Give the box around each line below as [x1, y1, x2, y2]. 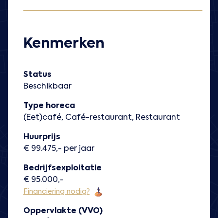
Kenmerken [23, 37, 104, 51]
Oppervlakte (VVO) [23, 207, 103, 216]
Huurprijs [23, 133, 60, 142]
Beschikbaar [23, 83, 72, 91]
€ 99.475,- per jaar [23, 145, 94, 153]
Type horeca [23, 102, 75, 110]
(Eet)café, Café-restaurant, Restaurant [23, 114, 180, 122]
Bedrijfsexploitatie [23, 164, 102, 173]
